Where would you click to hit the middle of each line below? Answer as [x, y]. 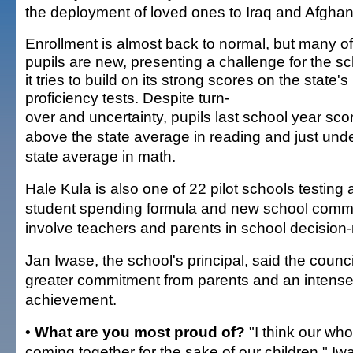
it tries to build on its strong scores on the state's [187, 80]
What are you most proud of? [140, 332]
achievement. [71, 299]
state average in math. [100, 156]
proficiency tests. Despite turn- [127, 98]
